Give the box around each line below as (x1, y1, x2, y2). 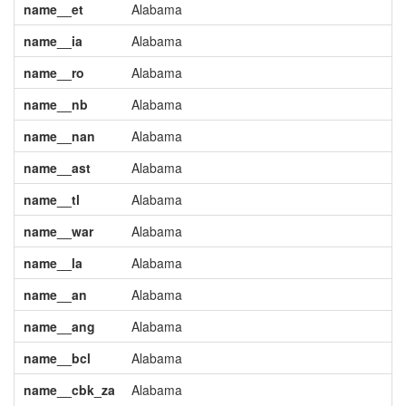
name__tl (23, 190, 80, 208)
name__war (23, 222, 93, 240)
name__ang (23, 317, 95, 335)
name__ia (23, 32, 82, 50)
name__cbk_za (23, 381, 115, 399)
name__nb (23, 95, 88, 113)
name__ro (23, 63, 84, 82)
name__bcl (23, 349, 91, 367)
